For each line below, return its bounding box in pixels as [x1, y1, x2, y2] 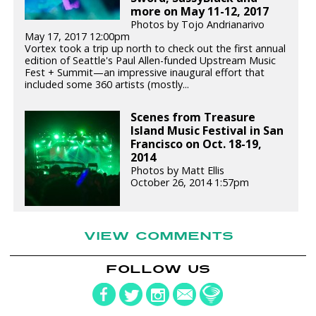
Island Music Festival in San [130, 123, 284, 139]
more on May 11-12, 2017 [130, 4, 269, 20]
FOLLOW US [105, 261, 210, 278]
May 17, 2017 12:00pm [25, 30, 130, 44]
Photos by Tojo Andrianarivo [130, 18, 265, 32]
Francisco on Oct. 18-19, [130, 136, 262, 152]
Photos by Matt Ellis [130, 164, 225, 178]
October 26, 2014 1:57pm [130, 176, 250, 190]
